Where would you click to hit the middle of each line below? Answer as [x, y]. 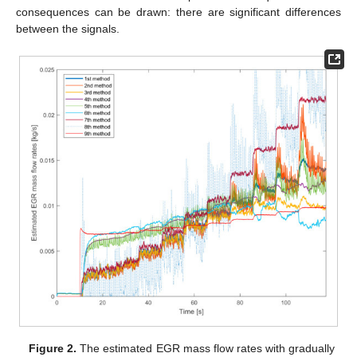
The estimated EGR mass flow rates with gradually [206, 348]
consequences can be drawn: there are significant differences [178, 12]
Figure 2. [53, 348]
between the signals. [68, 29]
